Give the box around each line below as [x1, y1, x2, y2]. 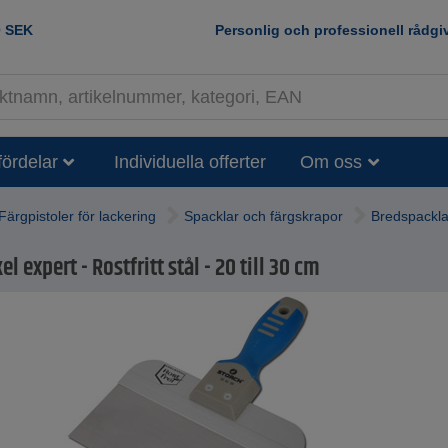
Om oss [300, 151, 362, 172]
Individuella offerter [114, 151, 266, 172]
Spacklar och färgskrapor [184, 208, 343, 225]
